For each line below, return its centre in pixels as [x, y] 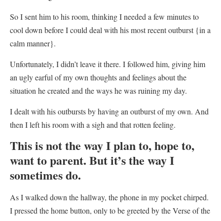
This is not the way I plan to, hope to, [102, 145]
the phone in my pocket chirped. [159, 197]
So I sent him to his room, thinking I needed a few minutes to [104, 16]
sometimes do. [45, 175]
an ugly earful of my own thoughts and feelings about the [98, 77]
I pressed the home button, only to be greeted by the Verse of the [110, 210]
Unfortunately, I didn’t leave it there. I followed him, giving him [108, 64]
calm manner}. [33, 43]
